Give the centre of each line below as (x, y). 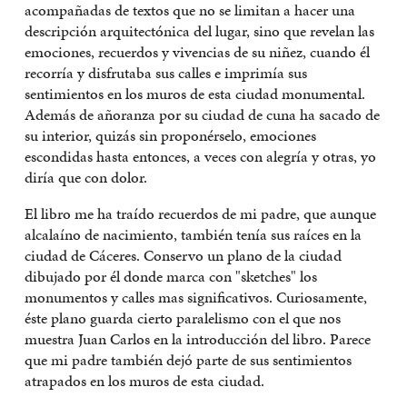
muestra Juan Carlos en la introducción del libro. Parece (198, 338)
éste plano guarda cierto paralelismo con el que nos (183, 318)
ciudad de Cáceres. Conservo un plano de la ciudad (183, 255)
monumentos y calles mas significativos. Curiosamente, (196, 297)
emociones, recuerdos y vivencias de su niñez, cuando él (197, 51)
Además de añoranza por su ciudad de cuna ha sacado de (202, 114)
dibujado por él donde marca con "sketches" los (171, 276)
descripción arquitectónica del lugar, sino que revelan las (199, 30)
